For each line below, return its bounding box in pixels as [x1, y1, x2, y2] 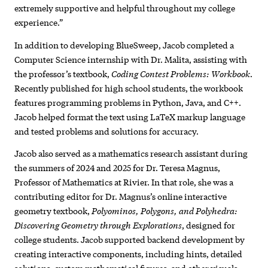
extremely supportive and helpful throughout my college [14, 2, 236, 14]
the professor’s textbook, [14, 67, 112, 80]
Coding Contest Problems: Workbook [111, 66, 251, 80]
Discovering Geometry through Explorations [14, 218, 182, 231]
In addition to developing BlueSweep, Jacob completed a [14, 38, 234, 51]
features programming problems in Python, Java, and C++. [14, 96, 242, 108]
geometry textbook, [14, 204, 92, 217]
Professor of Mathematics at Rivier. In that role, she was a [14, 175, 234, 188]
